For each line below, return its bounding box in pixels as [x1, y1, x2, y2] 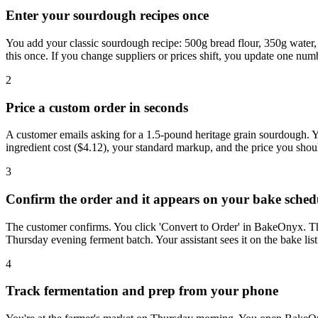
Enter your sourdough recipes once [6, 8, 209, 23]
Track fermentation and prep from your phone [6, 283, 278, 299]
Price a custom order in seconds [6, 99, 188, 115]
